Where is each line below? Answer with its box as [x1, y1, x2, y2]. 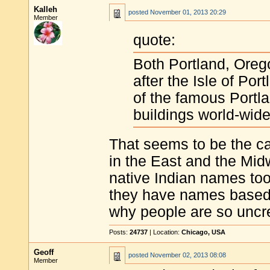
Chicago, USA [181, 228, 225, 236]
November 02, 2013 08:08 [150, 251, 226, 259]
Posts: [109, 228, 130, 236]
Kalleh [34, 5, 57, 14]
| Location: [148, 228, 181, 236]
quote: [133, 32, 175, 49]
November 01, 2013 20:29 [150, 8, 226, 16]
